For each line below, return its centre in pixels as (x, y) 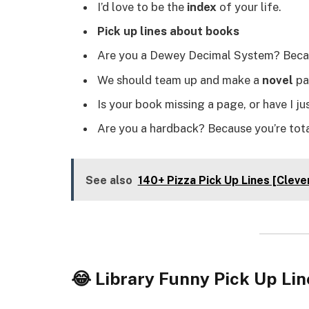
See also (109, 180)
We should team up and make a (180, 80)
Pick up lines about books (168, 31)
